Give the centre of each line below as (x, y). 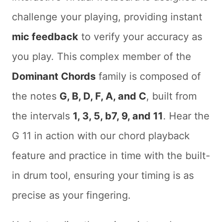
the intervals (42, 116)
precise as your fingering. (71, 195)
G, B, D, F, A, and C (103, 96)
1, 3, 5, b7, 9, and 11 (118, 116)
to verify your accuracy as (140, 37)
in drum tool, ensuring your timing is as (103, 175)
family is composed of (148, 76)
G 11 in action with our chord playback (101, 136)
